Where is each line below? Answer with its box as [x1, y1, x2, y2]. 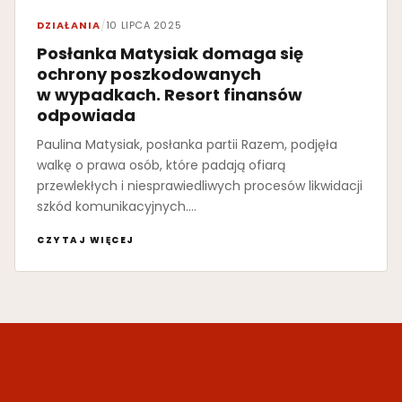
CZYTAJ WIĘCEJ [37, 233, 135, 248]
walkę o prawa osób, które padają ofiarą [37, 156, 285, 175]
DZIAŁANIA [37, 18, 100, 33]
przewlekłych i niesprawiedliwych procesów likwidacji [37, 177, 363, 196]
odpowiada [37, 104, 135, 127]
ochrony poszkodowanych [37, 63, 261, 86]
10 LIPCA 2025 [105, 18, 182, 33]
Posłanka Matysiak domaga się [37, 42, 303, 66]
